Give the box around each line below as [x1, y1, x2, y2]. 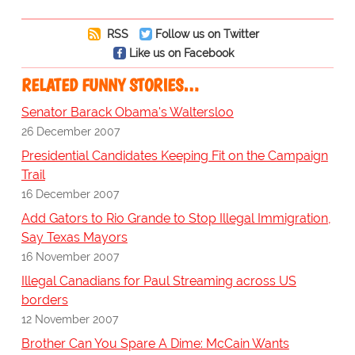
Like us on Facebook [128, 46, 234, 60]
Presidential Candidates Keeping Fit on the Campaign [21, 148, 328, 164]
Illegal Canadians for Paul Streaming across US [21, 273, 296, 289]
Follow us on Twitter [155, 27, 259, 41]
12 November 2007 [21, 312, 118, 326]
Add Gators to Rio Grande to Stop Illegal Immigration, [21, 211, 331, 227]
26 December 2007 [21, 124, 120, 139]
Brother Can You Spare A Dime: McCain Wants [21, 336, 289, 352]
